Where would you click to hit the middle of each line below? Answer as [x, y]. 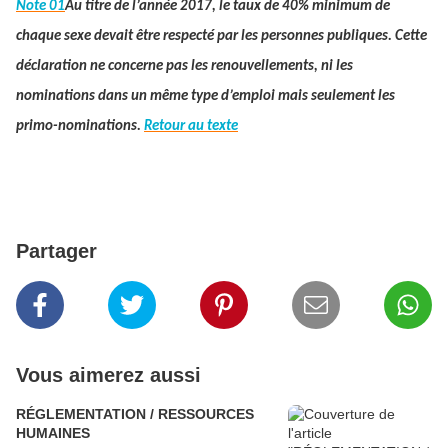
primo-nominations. [80, 126]
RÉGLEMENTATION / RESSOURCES [135, 413]
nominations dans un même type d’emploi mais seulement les [205, 96]
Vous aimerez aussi [108, 374]
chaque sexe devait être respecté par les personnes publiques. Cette [221, 36]
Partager [56, 250]
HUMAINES [53, 432]
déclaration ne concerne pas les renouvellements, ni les [184, 66]
